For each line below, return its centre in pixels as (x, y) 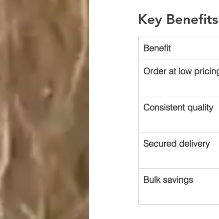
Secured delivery (176, 143)
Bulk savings (168, 180)
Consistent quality (178, 107)
